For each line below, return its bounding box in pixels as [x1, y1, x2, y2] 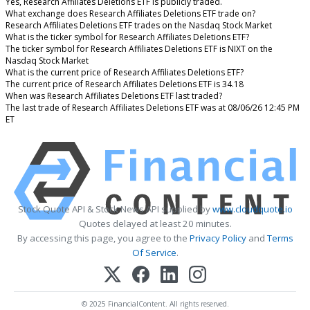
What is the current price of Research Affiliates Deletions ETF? [6, 66, 244, 78]
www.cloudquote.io [212, 202, 293, 215]
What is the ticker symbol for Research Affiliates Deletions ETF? [6, 30, 249, 43]
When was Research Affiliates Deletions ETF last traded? [6, 89, 222, 102]
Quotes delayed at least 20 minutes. [78, 217, 232, 230]
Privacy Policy [189, 231, 246, 244]
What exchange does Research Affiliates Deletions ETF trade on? [6, 7, 255, 19]
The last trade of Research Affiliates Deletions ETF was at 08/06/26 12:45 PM [6, 101, 300, 113]
